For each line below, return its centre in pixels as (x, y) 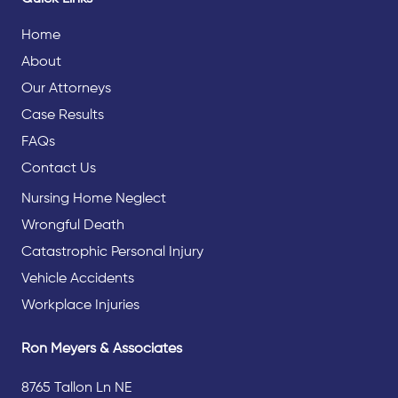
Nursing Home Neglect (94, 199)
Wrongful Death (73, 225)
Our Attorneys (66, 88)
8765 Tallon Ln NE (76, 388)
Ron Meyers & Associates (102, 349)
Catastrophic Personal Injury (112, 252)
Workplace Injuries (80, 305)
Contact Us (59, 168)
